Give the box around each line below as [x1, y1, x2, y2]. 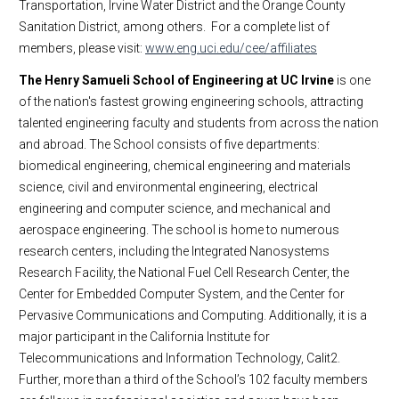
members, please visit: [19, 41, 145, 55]
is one [334, 73, 370, 87]
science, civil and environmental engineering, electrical [19, 180, 318, 194]
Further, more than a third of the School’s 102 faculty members [19, 372, 368, 387]
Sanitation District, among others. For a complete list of [19, 20, 330, 34]
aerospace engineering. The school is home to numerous [19, 223, 339, 237]
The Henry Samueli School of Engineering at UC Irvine [19, 73, 334, 87]
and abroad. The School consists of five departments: [19, 137, 320, 151]
